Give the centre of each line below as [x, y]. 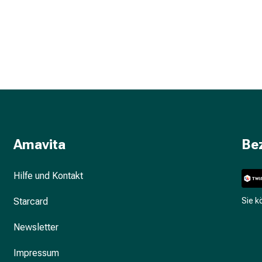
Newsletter [36, 227]
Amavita [39, 144]
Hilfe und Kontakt [48, 176]
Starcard [30, 201]
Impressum [36, 253]
